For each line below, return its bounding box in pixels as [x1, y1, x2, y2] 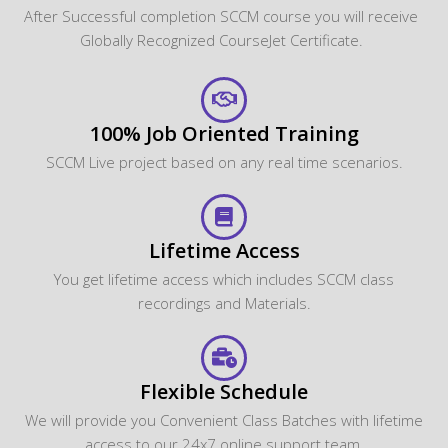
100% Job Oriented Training [89, 119, 359, 147]
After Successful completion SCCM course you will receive [24, 5, 418, 26]
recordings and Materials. [137, 292, 311, 313]
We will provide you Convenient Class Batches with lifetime [25, 409, 423, 430]
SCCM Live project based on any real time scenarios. [45, 151, 403, 172]
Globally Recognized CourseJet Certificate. [79, 29, 363, 50]
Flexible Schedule [140, 377, 308, 405]
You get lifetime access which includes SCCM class [54, 268, 394, 289]
